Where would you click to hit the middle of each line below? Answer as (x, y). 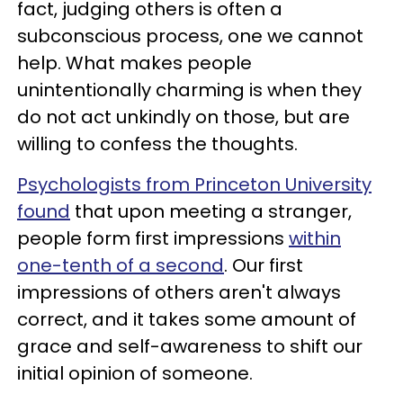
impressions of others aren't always (179, 292)
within (315, 238)
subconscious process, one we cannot (190, 36)
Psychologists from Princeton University (194, 184)
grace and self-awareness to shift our (190, 346)
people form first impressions (153, 238)
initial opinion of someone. (135, 373)
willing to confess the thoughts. (160, 143)
